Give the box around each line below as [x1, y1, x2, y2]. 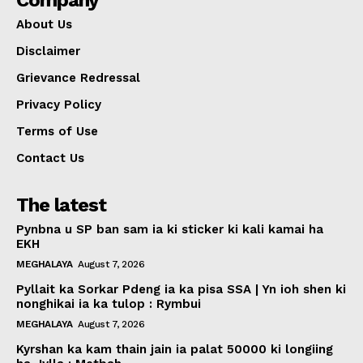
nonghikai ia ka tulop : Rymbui [16, 297, 201, 312]
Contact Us [16, 151, 84, 166]
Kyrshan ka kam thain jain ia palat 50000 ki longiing [16, 342, 333, 357]
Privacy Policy [16, 97, 101, 113]
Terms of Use [16, 124, 98, 139]
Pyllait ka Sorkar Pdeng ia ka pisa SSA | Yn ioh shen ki [16, 282, 346, 297]
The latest [16, 194, 106, 217]
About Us [16, 17, 72, 32]
